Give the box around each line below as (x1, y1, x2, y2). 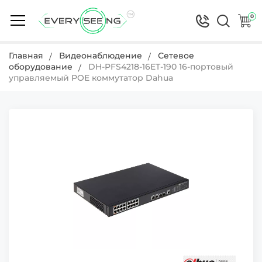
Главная (9, 50, 43, 61)
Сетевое (158, 50, 194, 61)
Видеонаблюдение (59, 50, 142, 61)
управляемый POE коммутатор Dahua (9, 73, 173, 83)
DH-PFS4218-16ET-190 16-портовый (88, 61, 233, 72)
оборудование (9, 61, 73, 72)
